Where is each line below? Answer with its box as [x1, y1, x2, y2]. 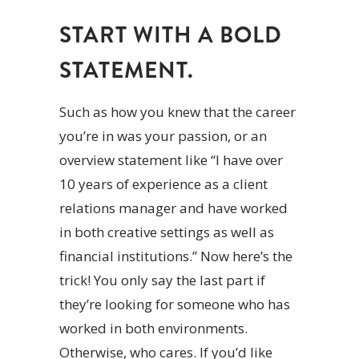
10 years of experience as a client [59, 175, 268, 194]
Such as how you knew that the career [59, 103, 296, 122]
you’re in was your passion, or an [59, 127, 267, 146]
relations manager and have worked [59, 199, 288, 218]
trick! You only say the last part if [59, 271, 265, 290]
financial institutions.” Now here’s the [59, 247, 292, 266]
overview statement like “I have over [59, 151, 283, 170]
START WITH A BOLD [59, 19, 282, 52]
